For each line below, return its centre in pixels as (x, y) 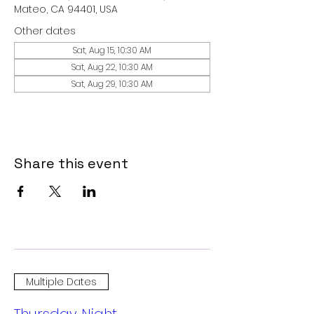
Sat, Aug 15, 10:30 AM (112, 50)
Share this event (71, 163)
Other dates (45, 31)
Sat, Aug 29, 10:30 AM (112, 84)
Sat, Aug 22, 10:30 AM (112, 67)
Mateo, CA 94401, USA (66, 9)
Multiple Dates (61, 281)
